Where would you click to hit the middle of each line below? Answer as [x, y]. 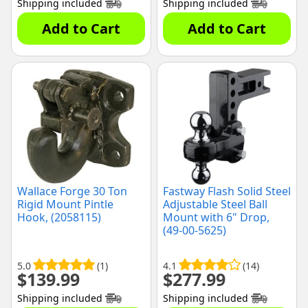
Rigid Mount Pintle [65, 205]
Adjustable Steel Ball [215, 205]
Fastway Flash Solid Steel [227, 191]
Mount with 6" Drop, [216, 218]
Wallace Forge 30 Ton [72, 191]
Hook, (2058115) [59, 218]
